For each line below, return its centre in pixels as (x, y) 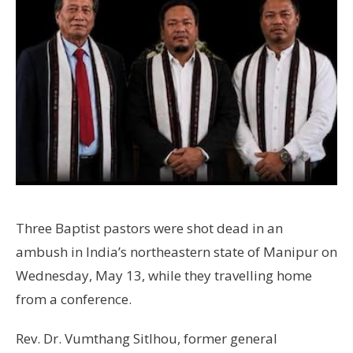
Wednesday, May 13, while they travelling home (164, 275)
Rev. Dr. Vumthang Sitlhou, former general (147, 338)
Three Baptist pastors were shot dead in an (149, 228)
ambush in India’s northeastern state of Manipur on (176, 251)
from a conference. (74, 299)
